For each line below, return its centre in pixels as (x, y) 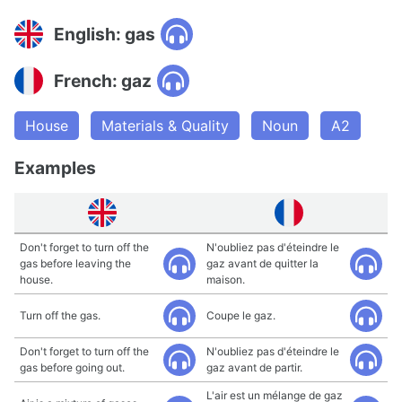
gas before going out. (72, 367)
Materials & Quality (165, 126)
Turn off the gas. (60, 315)
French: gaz (103, 80)
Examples (55, 168)
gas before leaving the (75, 263)
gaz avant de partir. (254, 367)
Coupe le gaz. (241, 315)
